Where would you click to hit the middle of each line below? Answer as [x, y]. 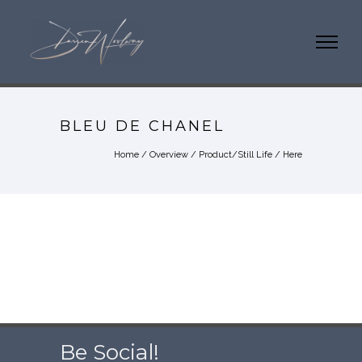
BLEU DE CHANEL [142, 126]
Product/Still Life [236, 155]
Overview [169, 155]
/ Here [287, 155]
